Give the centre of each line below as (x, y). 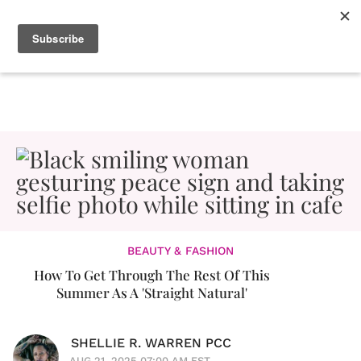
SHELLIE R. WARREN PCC (151, 343)
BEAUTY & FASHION (180, 251)
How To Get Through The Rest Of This (151, 275)
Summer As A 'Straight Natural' (151, 293)
